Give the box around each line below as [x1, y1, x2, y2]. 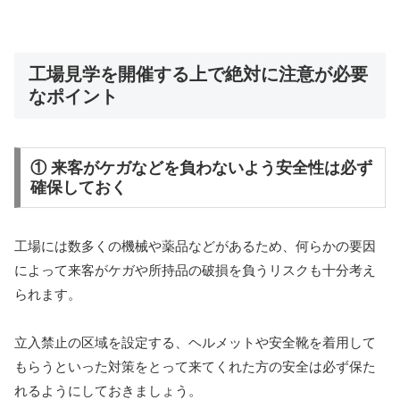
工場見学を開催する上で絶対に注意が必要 [29, 63, 368, 84]
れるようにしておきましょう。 [14, 382, 202, 398]
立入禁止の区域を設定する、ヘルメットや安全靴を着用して [14, 334, 376, 350]
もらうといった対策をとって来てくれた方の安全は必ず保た [14, 358, 376, 374]
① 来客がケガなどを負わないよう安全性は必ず [29, 159, 372, 178]
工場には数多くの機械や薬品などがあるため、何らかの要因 [14, 237, 376, 254]
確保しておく [29, 179, 127, 197]
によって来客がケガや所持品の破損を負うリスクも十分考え [14, 262, 376, 278]
